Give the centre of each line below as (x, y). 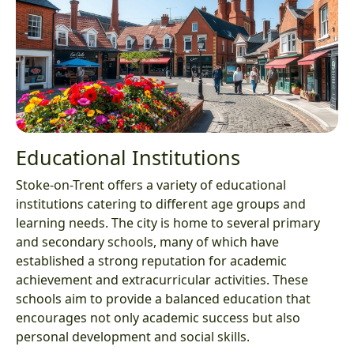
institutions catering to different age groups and (161, 203)
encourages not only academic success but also (158, 317)
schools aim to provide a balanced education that (163, 298)
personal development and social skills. (133, 336)
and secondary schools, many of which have (147, 241)
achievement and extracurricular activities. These (162, 279)
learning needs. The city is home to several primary (168, 222)
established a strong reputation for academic (151, 260)
